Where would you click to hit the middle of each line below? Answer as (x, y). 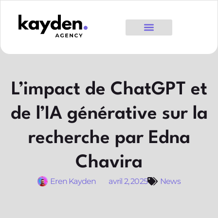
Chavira (109, 163)
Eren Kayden (73, 182)
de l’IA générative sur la (109, 114)
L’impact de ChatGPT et (109, 90)
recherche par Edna (109, 139)
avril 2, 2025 (128, 182)
